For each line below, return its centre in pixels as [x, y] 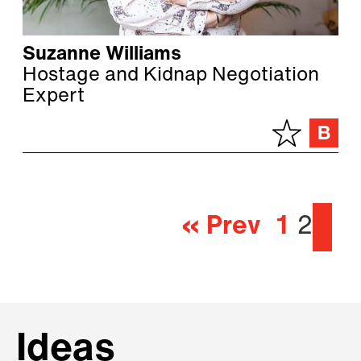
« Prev [221, 228]
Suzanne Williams [102, 55]
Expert [54, 97]
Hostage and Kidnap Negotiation [171, 76]
